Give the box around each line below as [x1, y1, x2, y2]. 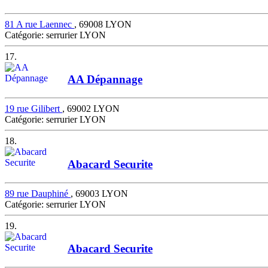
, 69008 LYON [74, 19, 132, 29]
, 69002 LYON [62, 103, 120, 114]
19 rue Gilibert [5, 103, 62, 114]
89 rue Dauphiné [5, 188, 71, 199]
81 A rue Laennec [5, 19, 74, 29]
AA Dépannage [68, 73, 142, 86]
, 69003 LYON [71, 188, 128, 199]
